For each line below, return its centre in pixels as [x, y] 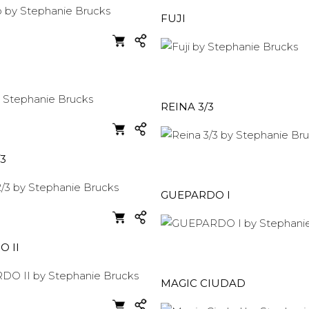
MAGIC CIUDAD [203, 283]
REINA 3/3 [187, 107]
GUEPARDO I [196, 195]
